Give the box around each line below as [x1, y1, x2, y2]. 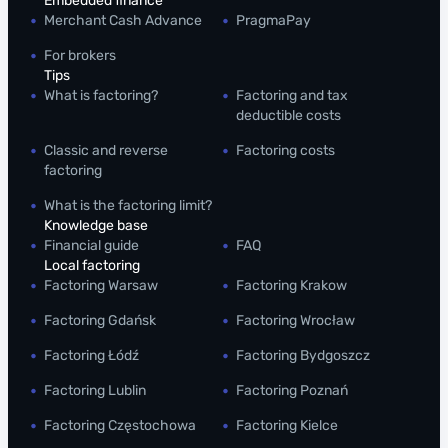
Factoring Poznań [236, 382, 348, 400]
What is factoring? [44, 87, 158, 105]
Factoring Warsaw [44, 277, 158, 295]
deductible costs [236, 107, 341, 125]
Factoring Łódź [44, 347, 139, 365]
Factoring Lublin [44, 382, 146, 400]
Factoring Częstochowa [44, 417, 196, 435]
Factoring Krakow [236, 277, 347, 295]
